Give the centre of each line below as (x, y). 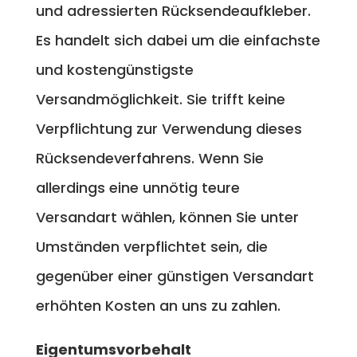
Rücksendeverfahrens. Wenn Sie (149, 158)
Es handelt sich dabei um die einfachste (178, 40)
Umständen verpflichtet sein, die (151, 246)
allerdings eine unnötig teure (137, 187)
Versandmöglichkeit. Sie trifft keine (160, 99)
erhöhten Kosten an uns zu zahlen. (158, 305)
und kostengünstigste (114, 69)
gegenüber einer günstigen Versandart (175, 276)
